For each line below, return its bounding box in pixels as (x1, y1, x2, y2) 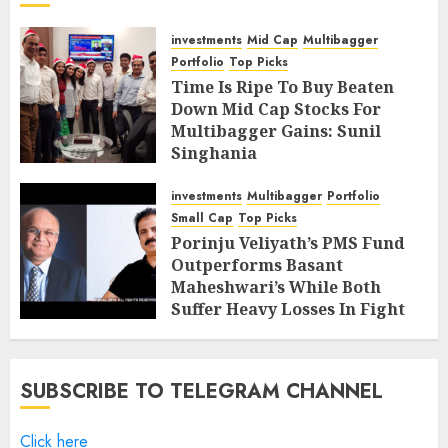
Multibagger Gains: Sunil (171, 119, 381, 142)
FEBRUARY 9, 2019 (187, 169, 297, 188)
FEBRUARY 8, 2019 (187, 347, 297, 366)
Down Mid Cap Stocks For (171, 97, 381, 120)
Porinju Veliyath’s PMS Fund (171, 231, 405, 254)
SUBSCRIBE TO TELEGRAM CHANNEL (20, 376, 383, 406)
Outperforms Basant (171, 253, 343, 276)
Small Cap (171, 208, 233, 227)
